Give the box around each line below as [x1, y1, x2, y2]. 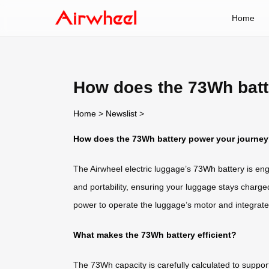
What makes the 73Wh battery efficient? [73, 229, 237, 240]
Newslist [106, 108, 137, 118]
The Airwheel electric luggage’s [73, 164, 193, 174]
